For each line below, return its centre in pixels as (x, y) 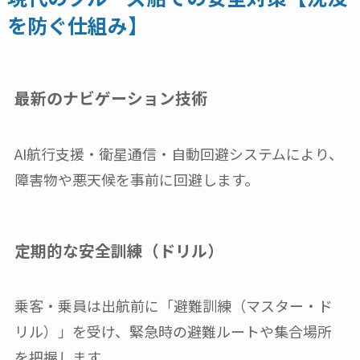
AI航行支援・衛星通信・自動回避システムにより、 (178, 153)
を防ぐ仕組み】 (77, 25)
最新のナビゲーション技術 (110, 98)
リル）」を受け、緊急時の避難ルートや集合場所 (173, 331)
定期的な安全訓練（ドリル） (119, 251)
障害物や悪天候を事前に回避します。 (136, 179)
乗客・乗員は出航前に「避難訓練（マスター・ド (173, 306)
